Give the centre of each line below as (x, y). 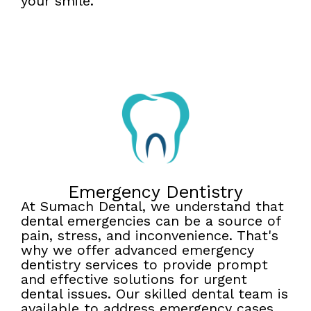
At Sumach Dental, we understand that (152, 206)
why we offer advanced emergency (137, 250)
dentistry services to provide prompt (144, 264)
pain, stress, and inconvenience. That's (150, 235)
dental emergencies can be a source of (151, 220)
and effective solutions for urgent (134, 279)
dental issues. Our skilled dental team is (154, 293)
